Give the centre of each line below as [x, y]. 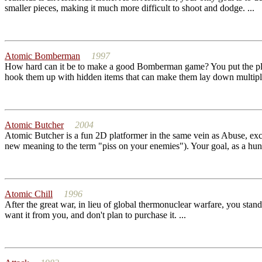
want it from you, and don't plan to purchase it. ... [95, 215]
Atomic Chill [29, 194]
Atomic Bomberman [42, 56]
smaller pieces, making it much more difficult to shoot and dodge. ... [130, 8]
